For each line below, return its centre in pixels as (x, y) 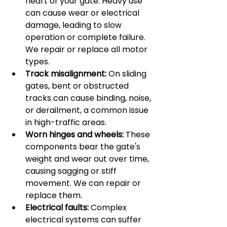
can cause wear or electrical (83, 13)
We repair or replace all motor (87, 49)
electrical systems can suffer (84, 220)
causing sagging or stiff (72, 171)
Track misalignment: (66, 74)
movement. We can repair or (84, 183)
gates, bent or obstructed (78, 86)
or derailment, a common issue (88, 110)
